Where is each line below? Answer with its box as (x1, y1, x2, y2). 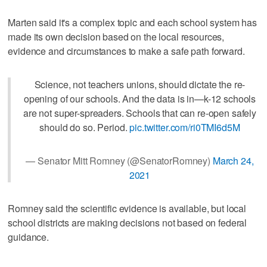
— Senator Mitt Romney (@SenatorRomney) (26, 153, 213, 167)
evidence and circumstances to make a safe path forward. (8, 44, 245, 58)
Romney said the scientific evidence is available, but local (8, 201, 247, 215)
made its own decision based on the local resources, (8, 29, 225, 44)
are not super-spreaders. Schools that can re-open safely (23, 105, 257, 120)
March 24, (212, 153, 254, 167)
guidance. (8, 229, 49, 244)
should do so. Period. (39, 120, 130, 134)
